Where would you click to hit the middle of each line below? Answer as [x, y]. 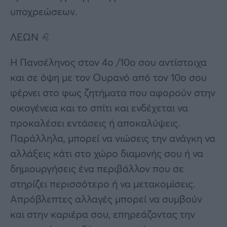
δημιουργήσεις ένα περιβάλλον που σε [97, 168]
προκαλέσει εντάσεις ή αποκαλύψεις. [95, 123]
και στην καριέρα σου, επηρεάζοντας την [103, 214]
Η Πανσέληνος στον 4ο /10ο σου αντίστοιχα [108, 62]
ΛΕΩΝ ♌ [30, 36]
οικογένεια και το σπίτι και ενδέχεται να [99, 107]
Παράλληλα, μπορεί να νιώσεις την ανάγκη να [113, 138]
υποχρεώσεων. [44, 11]
